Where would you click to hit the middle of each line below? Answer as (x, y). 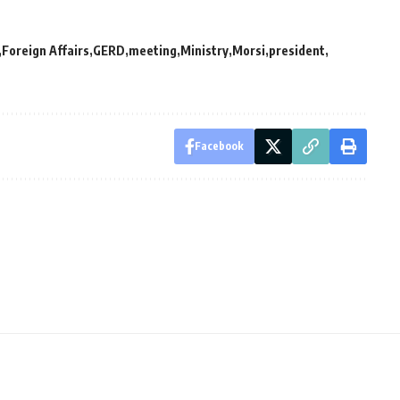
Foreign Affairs (46, 50)
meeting (153, 50)
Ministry (204, 50)
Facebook (219, 146)
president (297, 50)
